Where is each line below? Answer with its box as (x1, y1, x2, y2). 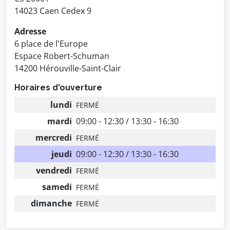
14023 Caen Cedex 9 (14, 5, 91, 16)
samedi (42, 181, 72, 193)
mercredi (35, 132, 72, 143)
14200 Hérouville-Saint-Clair (14, 63, 121, 74)
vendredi (36, 165, 72, 176)
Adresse (14, 26, 46, 37)
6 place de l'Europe (14, 38, 88, 49)
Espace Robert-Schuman (14, 50, 109, 62)
